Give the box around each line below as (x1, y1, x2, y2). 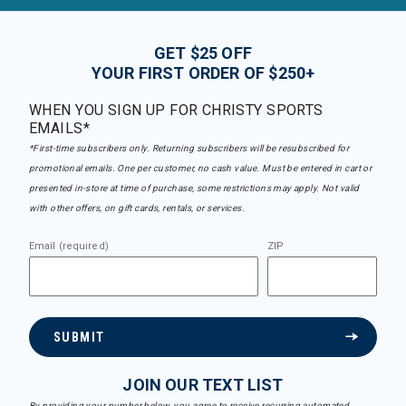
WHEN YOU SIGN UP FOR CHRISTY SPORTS (29, 101, 324, 119)
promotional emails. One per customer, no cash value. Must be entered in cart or (29, 163, 372, 173)
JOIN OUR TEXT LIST (122, 375, 284, 394)
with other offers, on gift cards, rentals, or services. (29, 203, 246, 213)
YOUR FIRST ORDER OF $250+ (91, 63, 315, 82)
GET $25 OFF (154, 43, 252, 63)
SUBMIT (53, 330, 105, 344)
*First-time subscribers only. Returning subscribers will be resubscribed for (29, 143, 349, 153)
